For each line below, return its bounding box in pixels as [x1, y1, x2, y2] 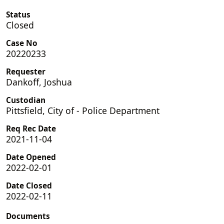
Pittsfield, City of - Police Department [6, 104, 159, 116]
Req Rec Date [6, 123, 56, 134]
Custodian [6, 94, 45, 105]
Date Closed [6, 180, 52, 191]
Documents [6, 210, 50, 221]
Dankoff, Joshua [6, 75, 72, 88]
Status [6, 9, 30, 20]
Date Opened [6, 151, 56, 162]
